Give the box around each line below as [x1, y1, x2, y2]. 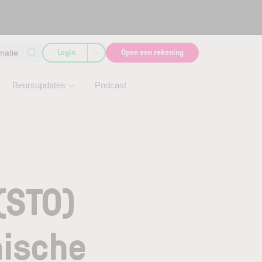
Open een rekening [121, 46, 184, 57]
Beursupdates [12, 80, 65, 90]
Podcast [95, 80, 126, 90]
